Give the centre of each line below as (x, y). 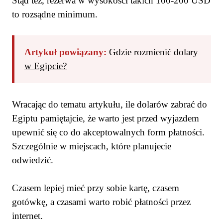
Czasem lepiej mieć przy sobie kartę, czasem (96, 188)
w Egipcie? (46, 66)
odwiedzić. (33, 160)
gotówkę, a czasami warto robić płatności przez (101, 202)
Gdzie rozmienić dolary (154, 52)
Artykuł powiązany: (65, 52)
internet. (27, 216)
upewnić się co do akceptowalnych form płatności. (108, 132)
